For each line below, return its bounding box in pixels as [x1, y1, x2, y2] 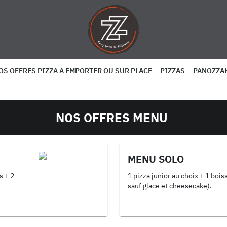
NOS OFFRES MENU [55, 109, 168, 126]
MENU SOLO [128, 152, 184, 166]
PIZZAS [160, 66, 185, 75]
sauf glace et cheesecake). [128, 181, 212, 191]
